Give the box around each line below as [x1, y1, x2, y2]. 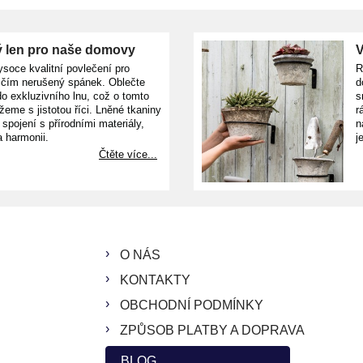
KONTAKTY [120, 272, 190, 287]
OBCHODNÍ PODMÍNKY [120, 297, 263, 312]
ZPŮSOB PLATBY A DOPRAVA [120, 322, 305, 337]
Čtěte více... [99, 147, 157, 160]
